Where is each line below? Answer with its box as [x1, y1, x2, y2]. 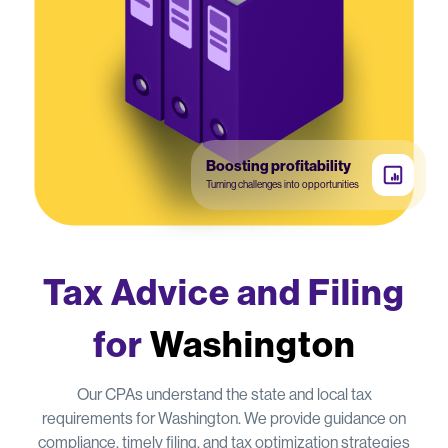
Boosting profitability [206, 156, 351, 175]
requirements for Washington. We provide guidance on [42, 408, 406, 428]
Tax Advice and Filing [43, 270, 405, 314]
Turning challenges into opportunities [206, 178, 359, 190]
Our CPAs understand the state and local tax [76, 384, 372, 404]
